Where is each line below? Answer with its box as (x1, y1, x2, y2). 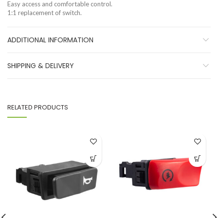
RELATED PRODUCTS (7, 103, 68, 112)
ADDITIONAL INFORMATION (7, 35, 93, 45)
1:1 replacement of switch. (7, 9, 82, 17)
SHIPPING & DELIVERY (7, 61, 74, 71)
